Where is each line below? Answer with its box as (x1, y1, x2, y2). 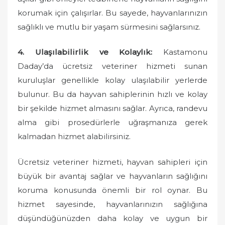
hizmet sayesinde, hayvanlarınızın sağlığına (18, 199, 207, 209)
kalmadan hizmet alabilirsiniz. (18, 132, 131, 141)
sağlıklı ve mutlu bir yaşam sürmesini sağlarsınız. (18, 22, 200, 32)
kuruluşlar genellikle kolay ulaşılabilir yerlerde (18, 75, 207, 85)
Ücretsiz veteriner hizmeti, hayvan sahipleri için (18, 157, 207, 167)
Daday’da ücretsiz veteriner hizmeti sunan (18, 61, 207, 71)
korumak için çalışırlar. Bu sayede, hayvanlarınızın (18, 8, 207, 18)
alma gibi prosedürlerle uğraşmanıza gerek (18, 118, 207, 127)
